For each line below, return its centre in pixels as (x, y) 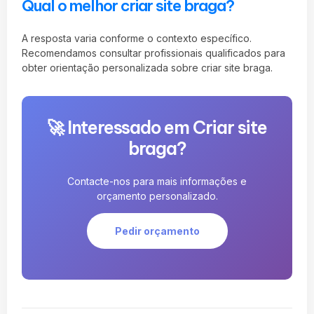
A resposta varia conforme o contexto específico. (137, 38)
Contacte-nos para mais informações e (157, 181)
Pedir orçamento (157, 231)
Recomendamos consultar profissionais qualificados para (153, 53)
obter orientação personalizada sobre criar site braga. (147, 67)
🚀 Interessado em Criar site (157, 127)
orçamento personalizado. (157, 196)
